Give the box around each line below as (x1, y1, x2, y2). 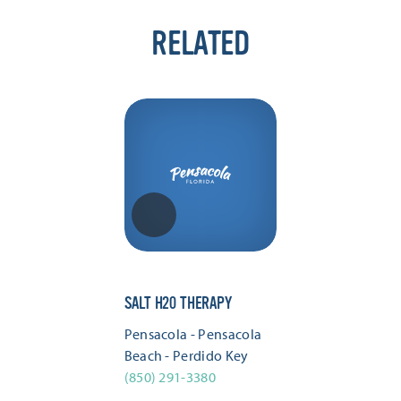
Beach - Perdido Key (124, 346, 249, 364)
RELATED (151, 24, 250, 63)
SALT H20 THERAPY (124, 293, 232, 312)
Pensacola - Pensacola (124, 324, 262, 343)
